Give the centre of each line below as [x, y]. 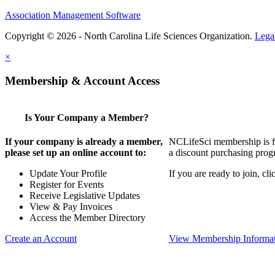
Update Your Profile [68, 174]
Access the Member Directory [87, 218]
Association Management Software [73, 15]
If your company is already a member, [84, 142]
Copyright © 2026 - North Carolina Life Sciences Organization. [130, 36]
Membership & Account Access [82, 81]
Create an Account [41, 239]
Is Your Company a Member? [87, 118]
